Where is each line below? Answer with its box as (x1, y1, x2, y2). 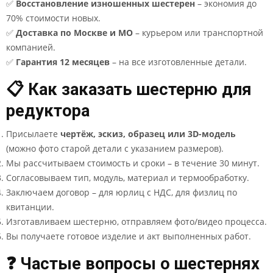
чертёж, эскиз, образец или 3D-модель (60, 128, 236, 140)
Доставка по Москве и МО (16, 27, 133, 38)
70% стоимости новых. (6, 12, 101, 24)
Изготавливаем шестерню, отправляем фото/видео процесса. (6, 216, 267, 227)
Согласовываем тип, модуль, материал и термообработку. (6, 172, 249, 183)
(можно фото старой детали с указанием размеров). (6, 143, 224, 154)
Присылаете (6, 128, 60, 140)
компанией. (6, 41, 55, 53)
